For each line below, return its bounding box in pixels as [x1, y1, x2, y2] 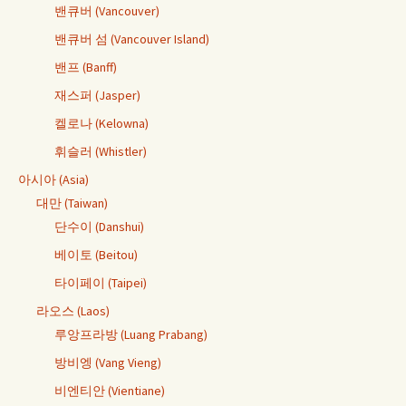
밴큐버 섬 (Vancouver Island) [54, 30, 209, 47]
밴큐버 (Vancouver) [54, 2, 159, 19]
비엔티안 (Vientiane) [54, 382, 165, 399]
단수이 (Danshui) [54, 217, 144, 235]
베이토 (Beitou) [54, 246, 138, 263]
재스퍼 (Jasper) [54, 86, 140, 103]
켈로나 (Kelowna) [54, 114, 149, 131]
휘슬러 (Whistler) [54, 142, 147, 159]
